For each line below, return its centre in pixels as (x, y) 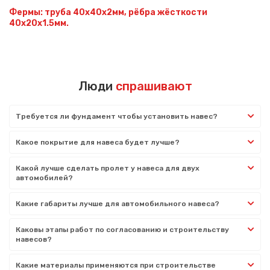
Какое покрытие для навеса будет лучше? (98, 142)
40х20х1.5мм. (39, 23)
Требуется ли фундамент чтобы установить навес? (117, 116)
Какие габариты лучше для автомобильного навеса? (118, 203)
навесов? (34, 239)
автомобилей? (44, 177)
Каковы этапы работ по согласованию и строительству (122, 229)
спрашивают (154, 86)
